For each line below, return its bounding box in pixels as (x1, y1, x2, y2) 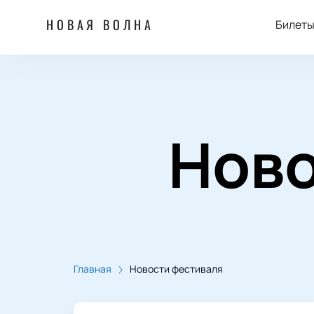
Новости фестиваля (129, 262, 223, 275)
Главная (73, 262, 111, 275)
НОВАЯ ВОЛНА (46, 15, 154, 34)
